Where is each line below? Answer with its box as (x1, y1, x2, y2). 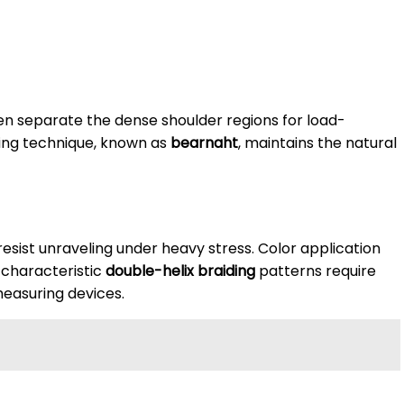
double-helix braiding (106, 260, 255, 281)
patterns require (255, 260, 376, 281)
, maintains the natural (238, 133, 397, 154)
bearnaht (170, 133, 238, 154)
